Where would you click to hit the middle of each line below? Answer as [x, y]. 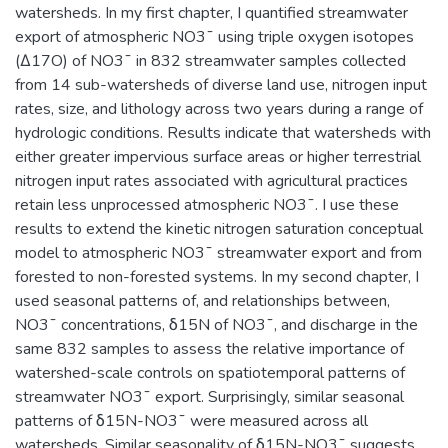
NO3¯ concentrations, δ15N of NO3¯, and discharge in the [216, 324]
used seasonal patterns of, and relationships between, [202, 300]
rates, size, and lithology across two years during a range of [219, 108]
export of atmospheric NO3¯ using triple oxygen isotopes [214, 36]
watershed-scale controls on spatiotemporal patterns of [210, 372]
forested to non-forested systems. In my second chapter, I [217, 276]
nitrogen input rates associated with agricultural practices [211, 180]
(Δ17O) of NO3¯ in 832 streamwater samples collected [210, 60]
